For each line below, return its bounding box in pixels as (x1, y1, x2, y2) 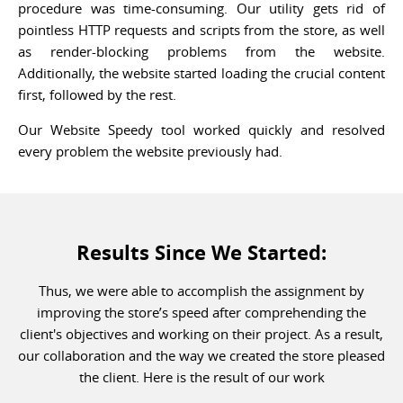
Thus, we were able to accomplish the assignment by (39, 282, 364, 300)
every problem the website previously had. (18, 142, 282, 160)
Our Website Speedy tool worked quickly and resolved (18, 121, 385, 139)
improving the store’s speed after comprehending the (37, 303, 366, 321)
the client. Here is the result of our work (78, 368, 325, 386)
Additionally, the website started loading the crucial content (18, 64, 385, 82)
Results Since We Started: (76, 238, 327, 266)
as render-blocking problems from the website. (18, 42, 385, 60)
